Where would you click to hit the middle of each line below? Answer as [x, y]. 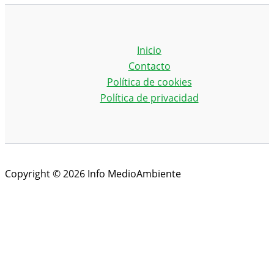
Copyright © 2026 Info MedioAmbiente [93, 173]
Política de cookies [149, 82]
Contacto [149, 66]
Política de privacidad [149, 98]
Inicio [149, 50]
